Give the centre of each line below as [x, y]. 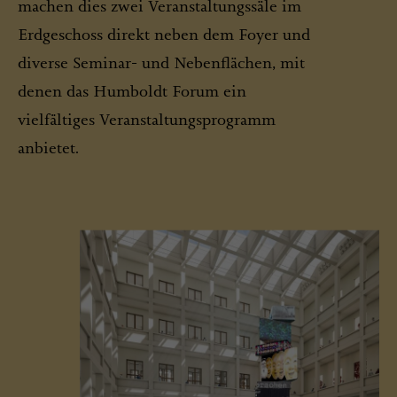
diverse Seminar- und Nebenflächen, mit [161, 62]
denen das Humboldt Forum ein [132, 91]
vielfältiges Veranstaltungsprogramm [147, 119]
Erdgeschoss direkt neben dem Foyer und [164, 34]
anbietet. [48, 148]
